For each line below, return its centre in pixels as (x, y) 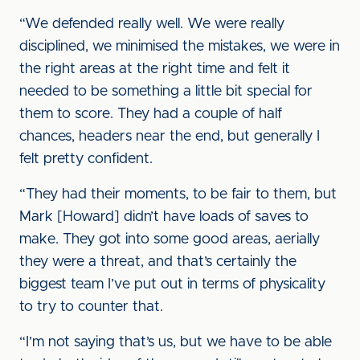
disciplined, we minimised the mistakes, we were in (180, 47)
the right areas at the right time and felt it (155, 69)
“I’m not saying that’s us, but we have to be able (176, 342)
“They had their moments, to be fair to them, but (178, 194)
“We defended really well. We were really (152, 24)
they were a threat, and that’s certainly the (158, 262)
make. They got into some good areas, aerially (170, 239)
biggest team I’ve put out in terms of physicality (172, 284)
